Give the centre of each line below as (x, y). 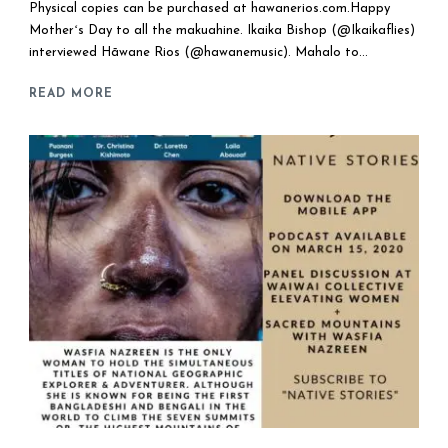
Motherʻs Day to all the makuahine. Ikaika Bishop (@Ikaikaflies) (222, 31)
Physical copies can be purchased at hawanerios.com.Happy (209, 9)
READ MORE (71, 94)
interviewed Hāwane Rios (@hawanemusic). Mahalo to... (198, 53)
